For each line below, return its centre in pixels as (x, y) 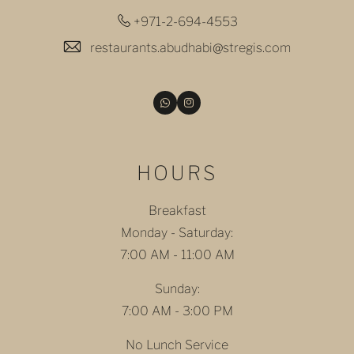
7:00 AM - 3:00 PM (177, 311)
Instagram (214, 102)
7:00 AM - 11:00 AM (177, 255)
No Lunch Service (177, 345)
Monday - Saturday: (177, 233)
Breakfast (177, 211)
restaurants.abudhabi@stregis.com (190, 48)
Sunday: (177, 289)
